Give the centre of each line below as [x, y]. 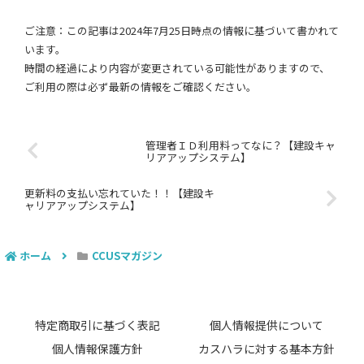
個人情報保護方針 [97, 349]
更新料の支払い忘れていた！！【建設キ [119, 193]
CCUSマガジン [127, 256]
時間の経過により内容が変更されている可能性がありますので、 [177, 68]
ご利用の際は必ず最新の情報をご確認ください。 [141, 87]
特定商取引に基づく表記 [97, 325]
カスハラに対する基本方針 [266, 349]
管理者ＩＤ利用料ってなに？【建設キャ [241, 145]
